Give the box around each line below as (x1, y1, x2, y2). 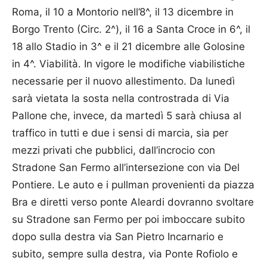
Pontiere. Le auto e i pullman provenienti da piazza (12, 179, 254, 191)
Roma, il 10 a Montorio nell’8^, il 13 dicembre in (12, 6, 234, 18)
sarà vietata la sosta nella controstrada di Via (12, 92, 229, 104)
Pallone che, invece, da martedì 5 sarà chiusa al (12, 110, 241, 122)
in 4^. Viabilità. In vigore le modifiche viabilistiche (12, 58, 245, 70)
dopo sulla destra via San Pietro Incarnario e (12, 231, 223, 243)
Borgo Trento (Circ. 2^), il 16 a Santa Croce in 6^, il (12, 23, 250, 35)
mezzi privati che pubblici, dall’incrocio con (12, 144, 215, 156)
